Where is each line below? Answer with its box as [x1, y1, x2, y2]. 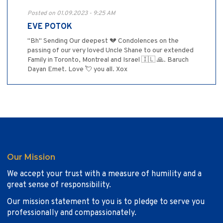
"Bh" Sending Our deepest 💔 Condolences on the [27, 37, 179, 46]
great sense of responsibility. [7, 180, 111, 191]
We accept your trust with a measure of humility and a [7, 169, 202, 180]
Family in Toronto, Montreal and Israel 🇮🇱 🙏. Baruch [27, 56, 189, 65]
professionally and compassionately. [7, 208, 136, 219]
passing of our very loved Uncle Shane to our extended [27, 46, 194, 55]
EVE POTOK [27, 22, 72, 32]
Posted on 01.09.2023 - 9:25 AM [27, 9, 115, 18]
